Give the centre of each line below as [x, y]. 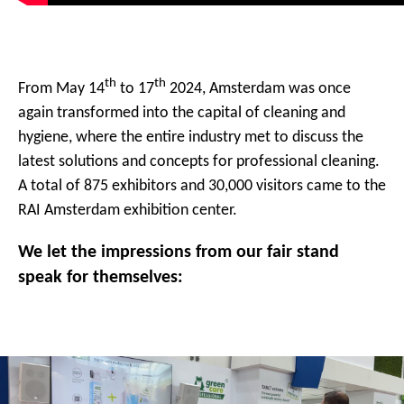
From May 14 [61, 88]
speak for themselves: [101, 276]
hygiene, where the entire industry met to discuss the [191, 137]
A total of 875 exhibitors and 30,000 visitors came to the [202, 185]
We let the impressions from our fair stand [179, 251]
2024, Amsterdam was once [258, 88]
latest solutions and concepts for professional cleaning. [199, 161]
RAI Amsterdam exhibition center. [128, 210]
